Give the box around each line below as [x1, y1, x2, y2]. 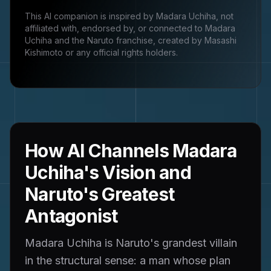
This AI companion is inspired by [25, 11, 156, 21]
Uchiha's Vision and [25, 162, 191, 183]
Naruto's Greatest [25, 183, 175, 205]
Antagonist [25, 205, 118, 227]
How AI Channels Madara [25, 140, 237, 162]
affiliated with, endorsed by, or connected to [25, 23, 205, 33]
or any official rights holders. [65, 47, 178, 57]
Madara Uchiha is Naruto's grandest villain [25, 237, 237, 249]
